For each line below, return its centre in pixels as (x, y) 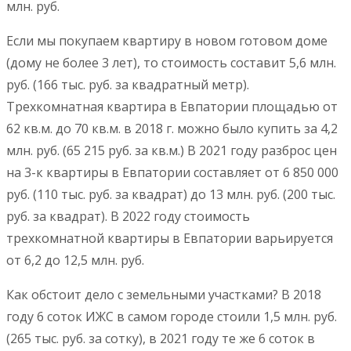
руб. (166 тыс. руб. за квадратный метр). (128, 85)
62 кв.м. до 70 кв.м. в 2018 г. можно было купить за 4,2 (172, 129)
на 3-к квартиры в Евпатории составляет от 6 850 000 (172, 173)
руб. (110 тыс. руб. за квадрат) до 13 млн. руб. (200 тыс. (171, 195)
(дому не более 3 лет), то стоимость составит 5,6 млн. (171, 63)
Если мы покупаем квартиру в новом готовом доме (167, 41)
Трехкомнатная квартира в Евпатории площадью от (172, 107)
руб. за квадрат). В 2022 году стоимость (128, 217)
